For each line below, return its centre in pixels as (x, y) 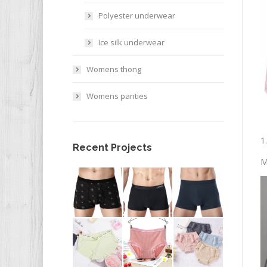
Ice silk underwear (131, 42)
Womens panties (117, 96)
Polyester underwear (137, 15)
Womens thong (114, 69)
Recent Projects (112, 148)
